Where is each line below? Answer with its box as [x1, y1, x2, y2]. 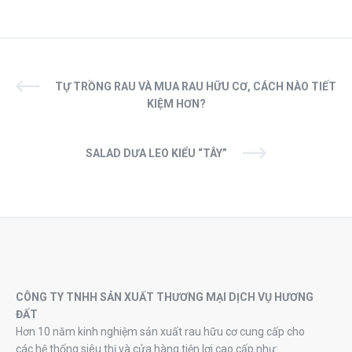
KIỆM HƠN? [146, 97, 206, 110]
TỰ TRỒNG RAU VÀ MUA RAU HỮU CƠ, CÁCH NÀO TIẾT [55, 79, 336, 93]
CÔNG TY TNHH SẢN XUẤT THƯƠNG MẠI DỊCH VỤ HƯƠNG [16, 290, 313, 303]
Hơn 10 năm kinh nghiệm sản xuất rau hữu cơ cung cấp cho [16, 324, 305, 338]
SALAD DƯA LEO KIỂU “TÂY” [86, 146, 227, 159]
